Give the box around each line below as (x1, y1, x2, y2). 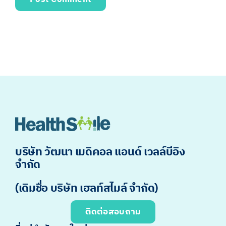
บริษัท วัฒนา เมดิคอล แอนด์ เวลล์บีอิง (15, 143, 185, 162)
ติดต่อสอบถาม (85, 204, 141, 219)
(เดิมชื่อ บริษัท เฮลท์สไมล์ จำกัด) (15, 179, 158, 198)
